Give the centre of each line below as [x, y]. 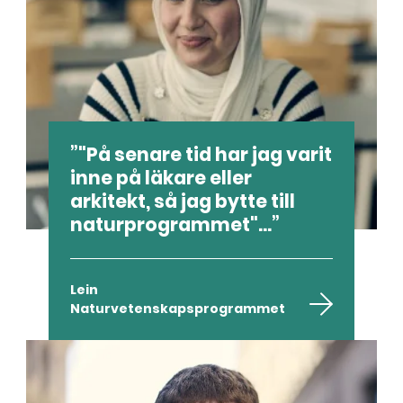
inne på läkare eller [161, 178]
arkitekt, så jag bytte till [183, 201]
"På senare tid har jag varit [206, 154]
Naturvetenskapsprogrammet [178, 308]
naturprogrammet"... [171, 224]
